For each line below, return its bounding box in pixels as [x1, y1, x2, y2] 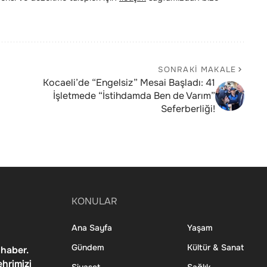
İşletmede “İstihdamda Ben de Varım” [52, 89, 215, 103]
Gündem [72, 242, 104, 253]
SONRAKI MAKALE [158, 64, 237, 75]
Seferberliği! [160, 103, 215, 116]
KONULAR [72, 195, 117, 208]
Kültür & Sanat [187, 242, 244, 253]
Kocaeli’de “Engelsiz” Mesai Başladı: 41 [42, 76, 215, 89]
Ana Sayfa [72, 222, 112, 234]
